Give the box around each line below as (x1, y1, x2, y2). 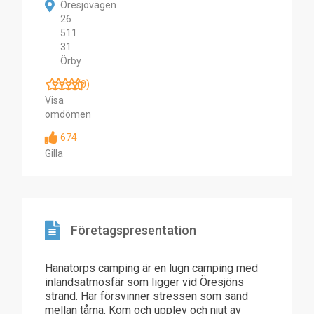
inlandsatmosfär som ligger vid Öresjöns (45, 275, 244, 289)
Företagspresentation (71, 223, 196, 238)
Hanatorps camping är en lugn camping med (45, 261, 258, 275)
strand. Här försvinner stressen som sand (45, 289, 248, 303)
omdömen (45, 109, 91, 120)
